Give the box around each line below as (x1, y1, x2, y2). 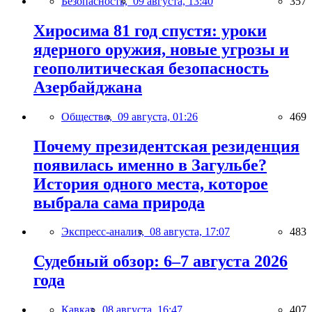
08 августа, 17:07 (150, 226, 230, 238)
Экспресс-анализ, (61, 226, 150, 238)
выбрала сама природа (33, 193, 205, 212)
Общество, (61, 110, 118, 123)
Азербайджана (33, 77, 142, 96)
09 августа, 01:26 (118, 110, 198, 123)
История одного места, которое (33, 174, 268, 193)
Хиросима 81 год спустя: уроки (33, 21, 267, 40)
